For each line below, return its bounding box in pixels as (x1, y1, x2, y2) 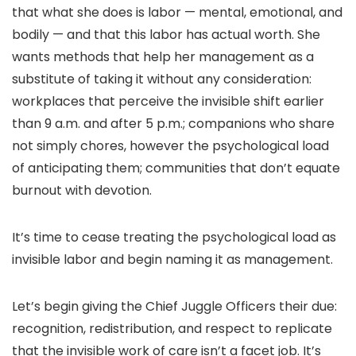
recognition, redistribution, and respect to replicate (12, 319, 332, 338)
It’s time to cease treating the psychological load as (12, 227, 336, 246)
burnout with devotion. (12, 180, 152, 199)
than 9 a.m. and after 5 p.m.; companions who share (12, 114, 335, 133)
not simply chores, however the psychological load (12, 136, 329, 155)
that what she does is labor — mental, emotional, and (12, 2, 342, 21)
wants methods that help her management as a (12, 47, 314, 66)
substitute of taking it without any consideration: (12, 69, 311, 88)
